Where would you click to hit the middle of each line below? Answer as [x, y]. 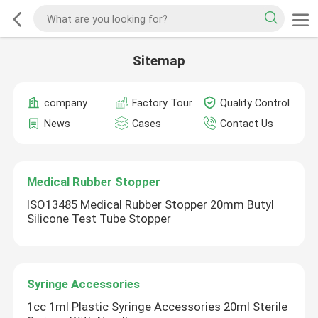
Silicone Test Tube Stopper [99, 219]
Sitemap [159, 61]
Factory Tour [162, 103]
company [66, 103]
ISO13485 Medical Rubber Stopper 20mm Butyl [151, 205]
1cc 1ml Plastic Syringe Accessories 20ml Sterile [158, 306]
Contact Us [246, 124]
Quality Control [254, 103]
